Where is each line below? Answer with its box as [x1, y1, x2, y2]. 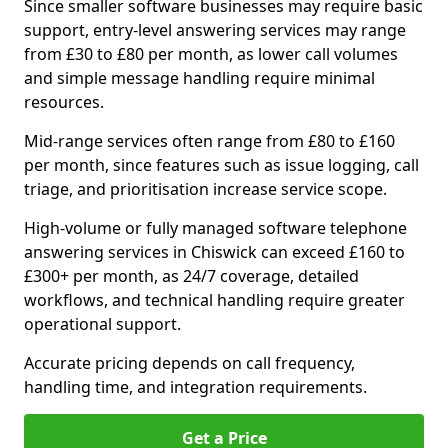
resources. [24, 91, 104, 113]
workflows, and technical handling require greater [24, 289, 405, 311]
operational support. [24, 313, 181, 335]
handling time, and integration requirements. [24, 376, 367, 398]
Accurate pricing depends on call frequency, [24, 352, 355, 374]
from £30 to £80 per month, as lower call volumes [24, 43, 398, 65]
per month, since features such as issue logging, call [24, 154, 419, 176]
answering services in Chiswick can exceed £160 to [24, 241, 405, 263]
